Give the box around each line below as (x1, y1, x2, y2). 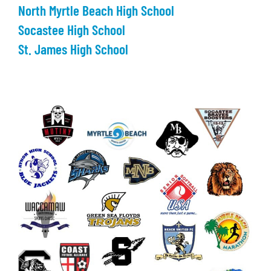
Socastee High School (18, 24, 125, 39)
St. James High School (18, 44, 128, 58)
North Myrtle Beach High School (18, 5, 174, 19)
